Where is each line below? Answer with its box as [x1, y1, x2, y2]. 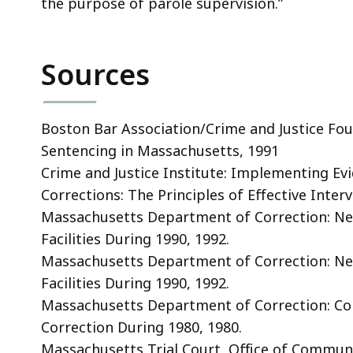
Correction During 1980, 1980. [41, 317, 242, 336]
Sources [41, 54, 150, 94]
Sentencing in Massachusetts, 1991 [41, 140, 279, 160]
